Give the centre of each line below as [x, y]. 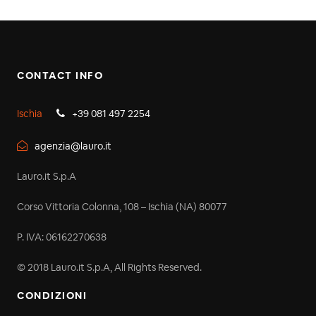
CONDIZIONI [52, 295]
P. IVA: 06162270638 [62, 237]
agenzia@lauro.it [73, 146]
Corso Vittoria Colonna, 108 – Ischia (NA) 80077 [122, 206]
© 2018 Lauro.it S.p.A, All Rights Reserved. [109, 267]
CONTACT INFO [60, 75]
